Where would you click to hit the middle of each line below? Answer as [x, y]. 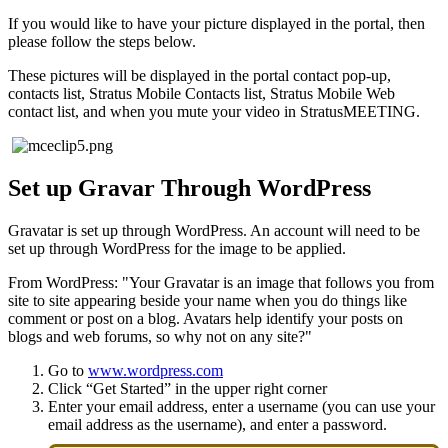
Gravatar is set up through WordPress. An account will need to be [214, 230]
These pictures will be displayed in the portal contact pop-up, [199, 75]
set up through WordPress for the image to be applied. [179, 248]
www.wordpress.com [155, 370]
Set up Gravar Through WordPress [189, 187]
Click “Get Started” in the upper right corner [187, 388]
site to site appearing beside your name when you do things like [207, 300]
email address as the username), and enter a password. [217, 424]
